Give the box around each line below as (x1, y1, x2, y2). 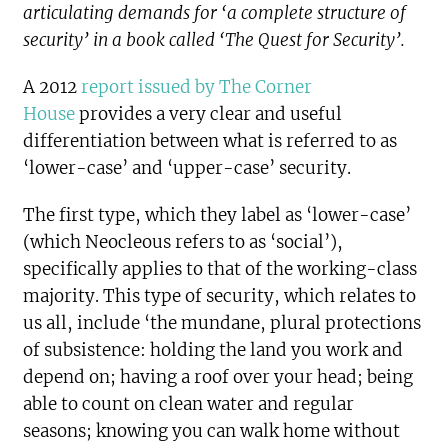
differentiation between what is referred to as (23, 130, 398, 153)
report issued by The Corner (81, 76, 313, 99)
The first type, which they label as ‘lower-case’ (23, 204, 412, 227)
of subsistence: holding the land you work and (23, 339, 404, 362)
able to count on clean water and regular (23, 393, 355, 416)
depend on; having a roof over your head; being (23, 366, 414, 389)
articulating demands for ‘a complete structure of (23, 2, 407, 25)
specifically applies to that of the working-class (23, 258, 418, 281)
